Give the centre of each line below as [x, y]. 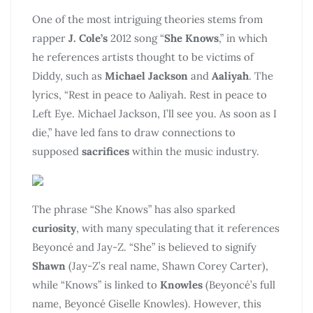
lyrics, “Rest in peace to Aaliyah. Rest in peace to [150, 95]
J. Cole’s [88, 38]
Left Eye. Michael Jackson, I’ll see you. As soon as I [154, 114]
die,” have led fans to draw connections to [134, 132]
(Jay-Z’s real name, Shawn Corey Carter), [167, 266]
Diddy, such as [68, 76]
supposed [57, 151]
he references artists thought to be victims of [143, 57]
